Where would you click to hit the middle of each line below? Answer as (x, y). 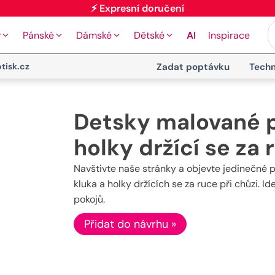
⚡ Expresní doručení (137, 23)
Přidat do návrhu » (130, 224)
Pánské (38, 35)
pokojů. (89, 199)
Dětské (149, 35)
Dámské (94, 35)
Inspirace (229, 35)
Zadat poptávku (193, 67)
